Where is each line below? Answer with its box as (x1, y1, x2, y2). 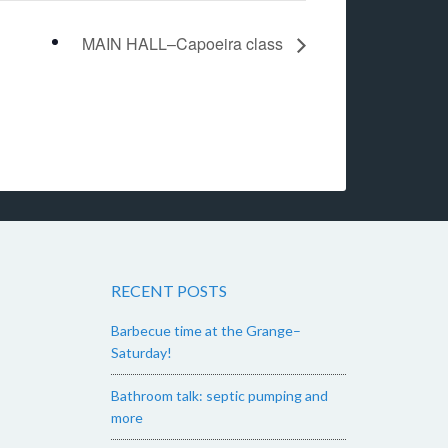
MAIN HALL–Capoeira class (82, 32, 287, 56)
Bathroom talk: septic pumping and (111, 387, 328, 405)
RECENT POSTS (111, 281, 227, 301)
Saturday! (111, 344, 172, 362)
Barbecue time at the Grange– (111, 322, 301, 340)
